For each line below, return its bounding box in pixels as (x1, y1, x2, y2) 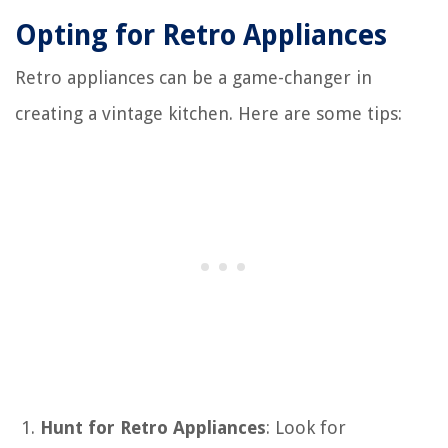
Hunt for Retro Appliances (40, 416, 266, 438)
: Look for (266, 416, 346, 438)
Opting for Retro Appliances (15, 18, 387, 52)
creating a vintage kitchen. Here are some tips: (15, 102, 402, 124)
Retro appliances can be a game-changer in (15, 66, 372, 88)
